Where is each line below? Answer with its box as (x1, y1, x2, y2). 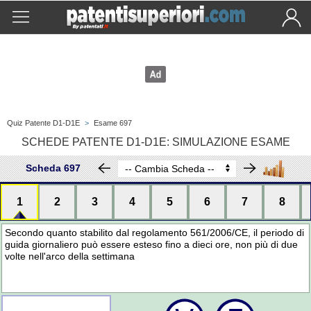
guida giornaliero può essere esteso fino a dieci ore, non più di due (5, 239, 299, 250)
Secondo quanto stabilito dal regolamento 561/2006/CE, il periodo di (5, 227, 305, 238)
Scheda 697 (26, 162, 81, 174)
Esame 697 (94, 119, 132, 127)
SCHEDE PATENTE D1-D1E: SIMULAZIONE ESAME (21, 136, 290, 148)
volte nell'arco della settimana (5, 251, 135, 262)
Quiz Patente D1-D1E (7, 119, 80, 127)
